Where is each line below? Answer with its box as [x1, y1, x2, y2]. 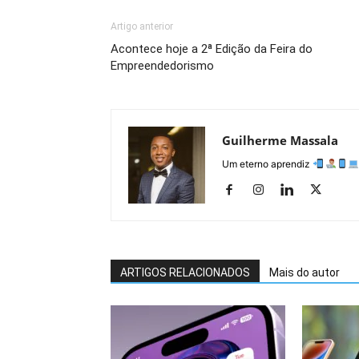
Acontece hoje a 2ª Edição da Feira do [111, 41, 313, 56]
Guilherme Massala [222, 131, 338, 148]
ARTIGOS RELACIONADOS [120, 265, 250, 279]
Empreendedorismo [111, 58, 214, 73]
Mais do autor [269, 265, 340, 279]
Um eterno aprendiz [222, 157, 313, 170]
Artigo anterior [111, 20, 173, 32]
